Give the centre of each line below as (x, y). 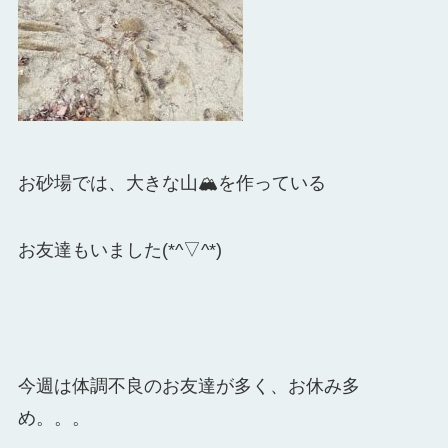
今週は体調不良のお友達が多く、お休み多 (188, 386)
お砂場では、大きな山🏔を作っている (171, 182)
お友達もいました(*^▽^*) (119, 250)
